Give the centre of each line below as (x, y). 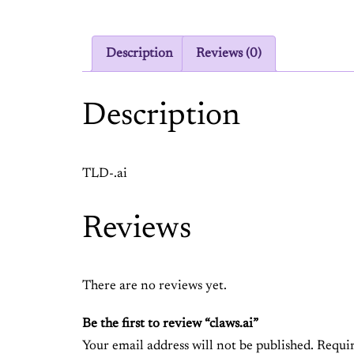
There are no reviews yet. (154, 286)
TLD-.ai (105, 173)
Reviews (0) (229, 53)
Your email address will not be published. (198, 346)
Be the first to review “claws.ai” (170, 324)
